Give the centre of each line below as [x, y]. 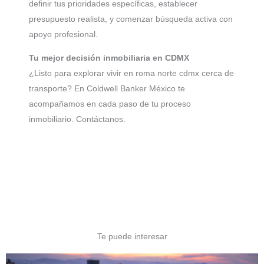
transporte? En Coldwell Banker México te [107, 89]
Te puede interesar [132, 237]
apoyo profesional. [63, 34]
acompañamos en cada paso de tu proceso [110, 104]
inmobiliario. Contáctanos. [77, 119]
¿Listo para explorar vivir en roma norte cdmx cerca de [131, 73]
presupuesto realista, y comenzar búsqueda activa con [131, 19]
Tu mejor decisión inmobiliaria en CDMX [109, 58]
